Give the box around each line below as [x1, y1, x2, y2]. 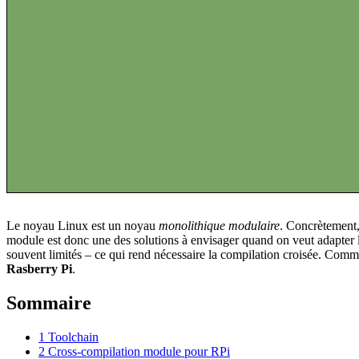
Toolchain [48, 329, 99, 344]
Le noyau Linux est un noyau [6, 218, 159, 232]
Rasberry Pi [6, 261, 72, 276]
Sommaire [6, 292, 91, 313]
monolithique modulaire [159, 218, 280, 232]
